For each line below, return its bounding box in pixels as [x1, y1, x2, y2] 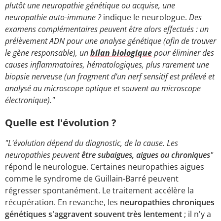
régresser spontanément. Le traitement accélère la [5, 184, 194, 196]
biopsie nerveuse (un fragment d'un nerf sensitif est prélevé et [5, 71, 215, 82]
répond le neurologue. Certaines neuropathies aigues [5, 161, 204, 172]
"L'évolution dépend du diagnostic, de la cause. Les [5, 137, 178, 148]
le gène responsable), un [5, 47, 90, 58]
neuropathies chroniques [120, 196, 215, 208]
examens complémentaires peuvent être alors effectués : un [5, 23, 209, 35]
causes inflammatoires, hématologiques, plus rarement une [5, 59, 209, 70]
